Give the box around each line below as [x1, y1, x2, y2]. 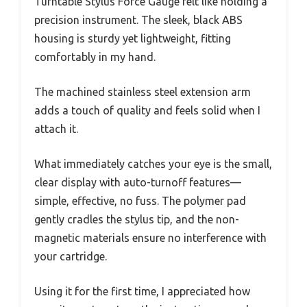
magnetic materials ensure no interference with [34, 232, 267, 245]
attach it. [34, 123, 78, 136]
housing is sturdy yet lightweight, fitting [34, 32, 231, 45]
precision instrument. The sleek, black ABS [34, 14, 243, 27]
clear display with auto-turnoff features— [34, 176, 241, 189]
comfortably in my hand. [34, 51, 156, 64]
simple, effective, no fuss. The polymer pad [34, 195, 246, 208]
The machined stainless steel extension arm [34, 86, 251, 99]
